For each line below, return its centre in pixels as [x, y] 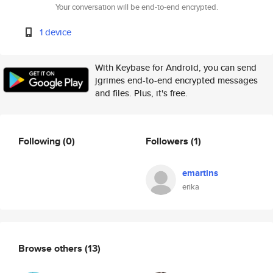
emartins [200, 173]
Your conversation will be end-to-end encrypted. [136, 7]
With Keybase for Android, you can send [176, 67]
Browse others [51, 248]
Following [41, 141]
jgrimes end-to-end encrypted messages [176, 80]
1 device [56, 32]
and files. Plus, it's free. [141, 93]
